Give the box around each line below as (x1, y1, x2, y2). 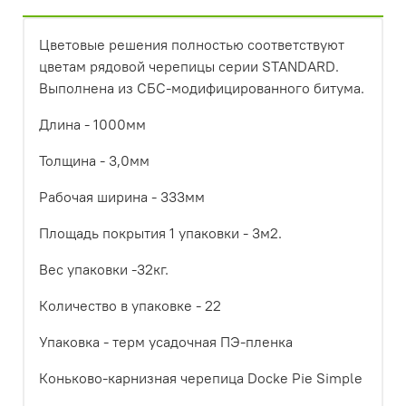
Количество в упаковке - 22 (39, 296, 221, 315)
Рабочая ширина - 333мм (39, 188, 208, 207)
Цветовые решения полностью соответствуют (39, 35, 344, 54)
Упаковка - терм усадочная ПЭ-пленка (39, 333, 293, 352)
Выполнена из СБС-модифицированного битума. (39, 79, 364, 98)
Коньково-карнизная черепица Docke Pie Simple (39, 369, 362, 388)
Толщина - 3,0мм (39, 151, 150, 170)
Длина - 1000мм (39, 115, 146, 134)
